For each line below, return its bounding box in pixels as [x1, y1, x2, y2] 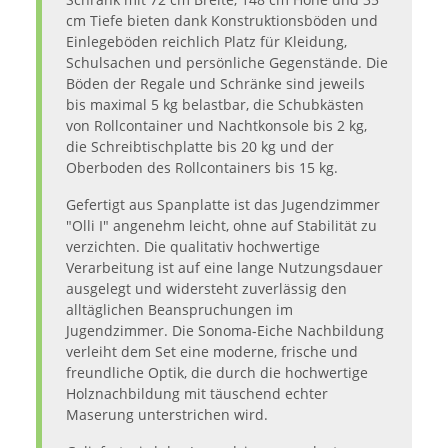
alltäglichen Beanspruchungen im [66, 300, 293, 320]
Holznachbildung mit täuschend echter [66, 384, 328, 404]
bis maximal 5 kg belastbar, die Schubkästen [66, 95, 364, 115]
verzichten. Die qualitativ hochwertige [66, 237, 320, 257]
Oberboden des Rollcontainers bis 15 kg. [66, 158, 338, 178]
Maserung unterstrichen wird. [66, 405, 268, 425]
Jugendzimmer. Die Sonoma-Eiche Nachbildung [66, 321, 384, 341]
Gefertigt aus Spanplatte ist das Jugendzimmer [66, 195, 380, 215]
